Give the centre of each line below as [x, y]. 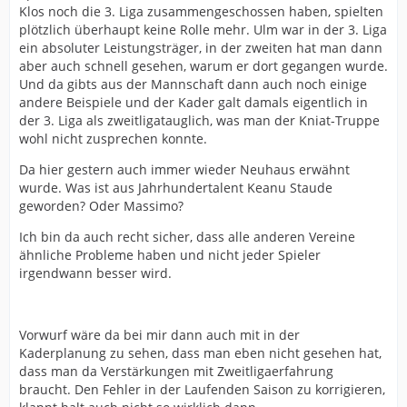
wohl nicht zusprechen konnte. [113, 138]
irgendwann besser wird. [95, 273]
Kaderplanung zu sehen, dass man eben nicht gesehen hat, [200, 352]
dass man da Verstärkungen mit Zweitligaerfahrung [176, 371]
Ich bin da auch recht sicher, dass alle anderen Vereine [187, 236]
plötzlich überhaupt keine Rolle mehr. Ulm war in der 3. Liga [203, 29]
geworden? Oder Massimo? [101, 205]
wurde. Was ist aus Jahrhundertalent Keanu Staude [176, 187]
